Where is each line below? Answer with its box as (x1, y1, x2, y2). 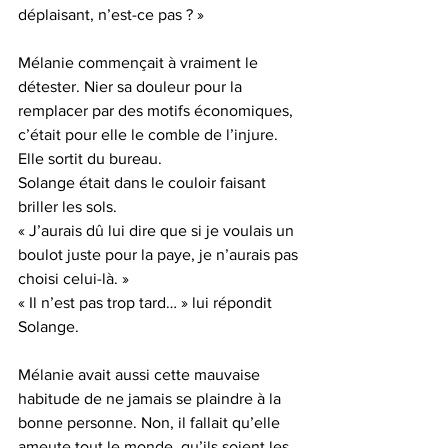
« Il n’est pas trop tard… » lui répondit (18, 294, 276, 311)
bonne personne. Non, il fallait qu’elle (18, 414, 284, 431)
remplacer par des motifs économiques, (18, 102, 297, 119)
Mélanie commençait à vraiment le (18, 54, 262, 71)
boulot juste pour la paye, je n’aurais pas (18, 246, 302, 263)
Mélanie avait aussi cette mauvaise (18, 366, 264, 383)
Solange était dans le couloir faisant (18, 174, 270, 191)
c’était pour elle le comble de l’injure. (18, 126, 278, 143)
